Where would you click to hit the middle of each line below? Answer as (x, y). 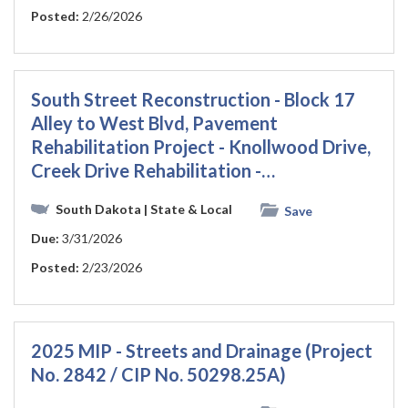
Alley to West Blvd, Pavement (154, 123)
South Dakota (98, 209)
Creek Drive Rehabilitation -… (153, 171)
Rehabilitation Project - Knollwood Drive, (201, 147)
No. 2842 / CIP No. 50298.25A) (158, 374)
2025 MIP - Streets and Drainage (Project (202, 350)
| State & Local (188, 209)
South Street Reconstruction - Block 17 (193, 100)
